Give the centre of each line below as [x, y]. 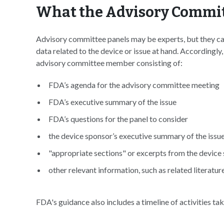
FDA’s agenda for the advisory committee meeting [134, 85]
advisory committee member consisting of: [109, 63]
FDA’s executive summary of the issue [112, 102]
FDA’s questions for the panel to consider [118, 119]
